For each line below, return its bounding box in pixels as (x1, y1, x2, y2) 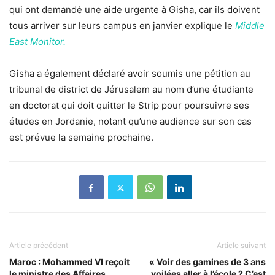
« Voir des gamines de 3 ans (149, 257, 266, 268)
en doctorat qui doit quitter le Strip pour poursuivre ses (9, 99, 249, 112)
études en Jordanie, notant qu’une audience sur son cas (9, 115, 252, 128)
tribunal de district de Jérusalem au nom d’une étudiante (9, 83, 254, 96)
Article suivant (217, 241, 266, 250)
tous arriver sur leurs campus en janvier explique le (9, 20, 235, 32)
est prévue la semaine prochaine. (9, 131, 153, 144)
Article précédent (9, 241, 68, 250)
